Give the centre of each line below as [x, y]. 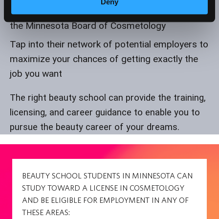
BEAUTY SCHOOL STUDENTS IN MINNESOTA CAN [107, 176]
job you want [36, 73]
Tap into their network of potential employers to [109, 44]
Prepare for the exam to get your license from [105, 11]
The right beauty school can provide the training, [108, 98]
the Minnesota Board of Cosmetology [88, 26]
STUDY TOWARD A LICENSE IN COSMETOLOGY [103, 188]
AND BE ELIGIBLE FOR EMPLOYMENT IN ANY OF [105, 200]
